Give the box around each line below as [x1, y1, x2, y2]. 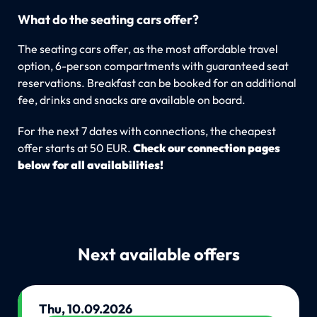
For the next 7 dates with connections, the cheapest [17, 123, 276, 138]
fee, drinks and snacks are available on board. [17, 92, 246, 107]
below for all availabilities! [17, 157, 163, 172]
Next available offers [77, 243, 240, 265]
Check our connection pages [132, 140, 280, 155]
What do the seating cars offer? [17, 11, 199, 28]
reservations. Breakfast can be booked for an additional [17, 75, 296, 90]
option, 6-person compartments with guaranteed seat [17, 58, 289, 73]
